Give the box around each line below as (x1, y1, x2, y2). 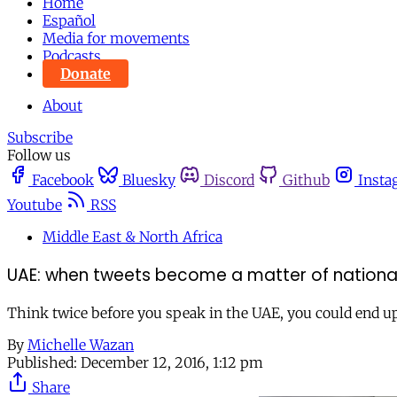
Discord (204, 171, 254, 189)
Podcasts (43, 47, 101, 65)
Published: (7, 354, 77, 372)
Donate (60, 65, 111, 82)
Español (43, 12, 96, 29)
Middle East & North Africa (43, 228, 222, 245)
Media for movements (43, 29, 190, 47)
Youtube (7, 196, 62, 214)
